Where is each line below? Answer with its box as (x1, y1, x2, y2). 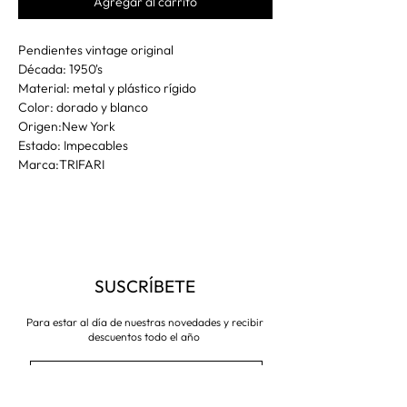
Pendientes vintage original (18, 41, 176, 58)
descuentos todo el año (87, 329, 203, 343)
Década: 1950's (18, 60, 103, 77)
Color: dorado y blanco (18, 98, 148, 115)
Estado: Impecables (18, 136, 128, 154)
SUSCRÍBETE (94, 274, 195, 297)
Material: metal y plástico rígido (18, 79, 196, 96)
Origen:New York (18, 117, 115, 134)
